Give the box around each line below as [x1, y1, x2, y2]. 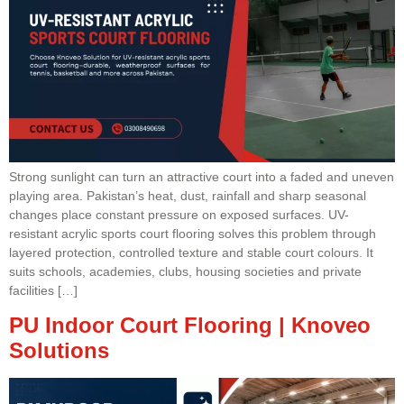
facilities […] [9, 282, 78, 298]
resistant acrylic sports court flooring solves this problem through [9, 225, 376, 241]
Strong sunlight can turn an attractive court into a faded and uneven [9, 169, 394, 184]
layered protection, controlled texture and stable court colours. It [9, 244, 373, 260]
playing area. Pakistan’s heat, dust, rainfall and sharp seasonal [9, 188, 366, 203]
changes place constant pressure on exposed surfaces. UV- [9, 207, 349, 222]
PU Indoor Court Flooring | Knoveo [9, 312, 371, 337]
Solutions [9, 337, 109, 363]
